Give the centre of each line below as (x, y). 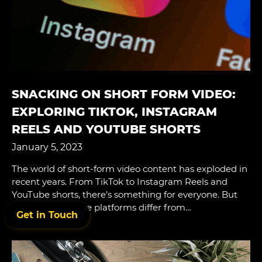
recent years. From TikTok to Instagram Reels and (120, 182)
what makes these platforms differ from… (101, 208)
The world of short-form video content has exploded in (130, 169)
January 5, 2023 (47, 147)
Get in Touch (47, 215)
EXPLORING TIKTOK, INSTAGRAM (114, 112)
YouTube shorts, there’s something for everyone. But (125, 195)
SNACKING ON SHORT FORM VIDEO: (124, 94)
